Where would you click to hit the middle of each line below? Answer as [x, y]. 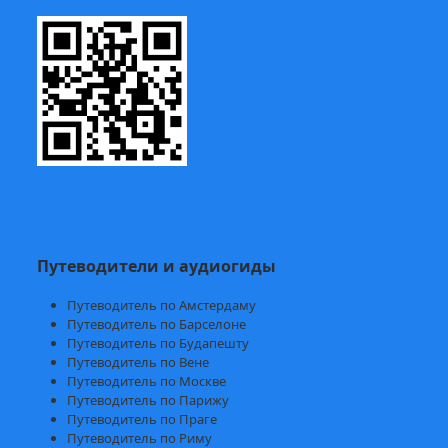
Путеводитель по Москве [147, 381]
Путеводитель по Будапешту [158, 343]
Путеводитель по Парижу [148, 400]
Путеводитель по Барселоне [157, 324]
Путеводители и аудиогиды [157, 266]
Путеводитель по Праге [142, 419]
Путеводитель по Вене [138, 362]
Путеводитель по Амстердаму [162, 305]
